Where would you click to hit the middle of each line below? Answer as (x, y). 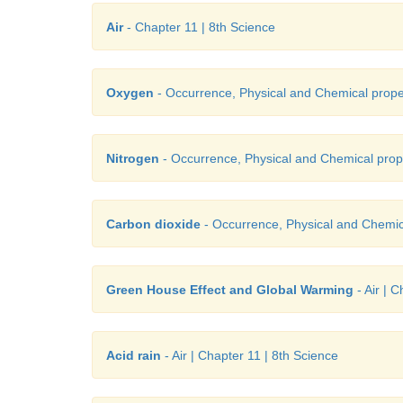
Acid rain (134, 355)
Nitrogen (133, 158)
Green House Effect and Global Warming (230, 290)
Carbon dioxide (153, 224)
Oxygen (130, 93)
